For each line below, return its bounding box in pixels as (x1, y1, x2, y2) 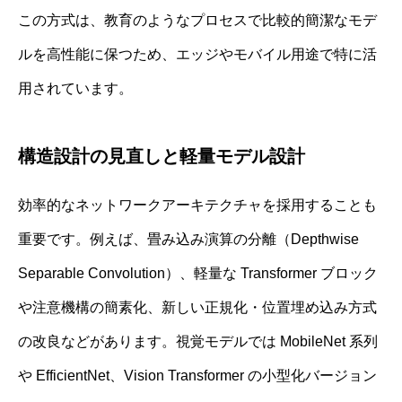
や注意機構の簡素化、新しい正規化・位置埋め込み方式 (18, 300, 377, 316)
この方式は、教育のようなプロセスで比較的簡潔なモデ (18, 13, 377, 29)
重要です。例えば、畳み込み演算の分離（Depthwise (18, 232, 359, 248)
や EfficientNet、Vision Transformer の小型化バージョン (18, 368, 377, 384)
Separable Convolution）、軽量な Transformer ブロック (18, 266, 378, 282)
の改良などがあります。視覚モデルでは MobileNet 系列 (18, 334, 378, 350)
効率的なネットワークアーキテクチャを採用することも (18, 197, 377, 214)
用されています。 (18, 81, 133, 97)
